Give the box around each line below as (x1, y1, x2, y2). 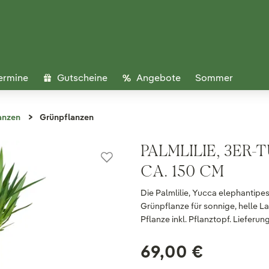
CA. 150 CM (141, 161, 224, 181)
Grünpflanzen (40, 112, 94, 122)
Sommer (195, 71, 233, 84)
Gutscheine (57, 71, 107, 84)
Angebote (136, 71, 181, 84)
